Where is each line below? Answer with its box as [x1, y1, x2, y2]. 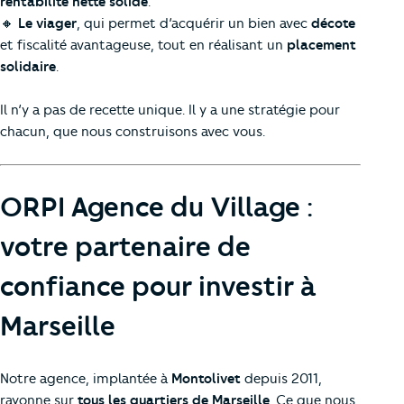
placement [287, 36, 356, 53]
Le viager [18, 14, 77, 32]
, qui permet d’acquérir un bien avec [77, 14, 311, 32]
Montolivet [171, 370, 241, 387]
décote [311, 14, 355, 32]
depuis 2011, [241, 370, 322, 387]
